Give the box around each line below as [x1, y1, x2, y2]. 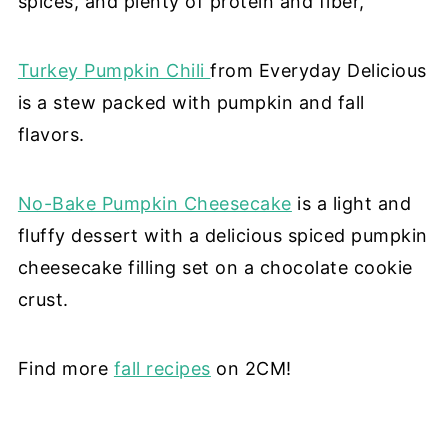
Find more [17, 358, 114, 380]
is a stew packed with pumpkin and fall [17, 92, 365, 114]
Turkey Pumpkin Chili [17, 60, 211, 82]
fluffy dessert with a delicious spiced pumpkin [17, 225, 428, 247]
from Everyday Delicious [210, 60, 427, 82]
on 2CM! [210, 358, 292, 380]
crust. [17, 289, 69, 311]
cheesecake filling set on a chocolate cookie [17, 257, 413, 279]
